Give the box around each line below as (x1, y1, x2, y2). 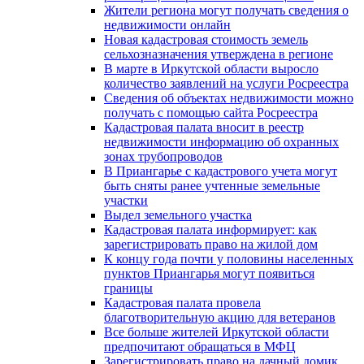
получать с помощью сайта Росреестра (104, 105, 318, 119)
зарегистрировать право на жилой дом (104, 236, 318, 251)
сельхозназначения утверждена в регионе (104, 46, 333, 61)
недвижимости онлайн (104, 17, 231, 32)
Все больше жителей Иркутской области (104, 324, 329, 339)
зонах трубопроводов (104, 149, 223, 163)
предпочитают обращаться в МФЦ (104, 339, 296, 353)
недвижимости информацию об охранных (104, 134, 339, 149)
